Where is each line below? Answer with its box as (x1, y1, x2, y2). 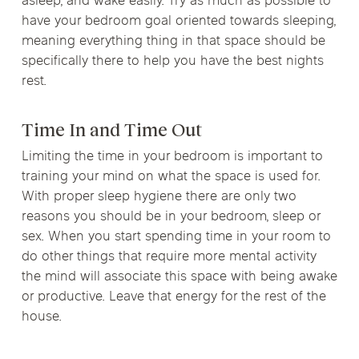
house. (21, 308, 62, 327)
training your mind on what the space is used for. (21, 167, 321, 187)
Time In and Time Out (21, 120, 202, 140)
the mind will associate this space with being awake (21, 268, 337, 287)
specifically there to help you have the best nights (21, 51, 324, 71)
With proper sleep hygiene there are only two (21, 188, 296, 207)
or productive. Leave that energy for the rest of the (21, 288, 326, 307)
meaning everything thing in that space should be (21, 31, 325, 51)
